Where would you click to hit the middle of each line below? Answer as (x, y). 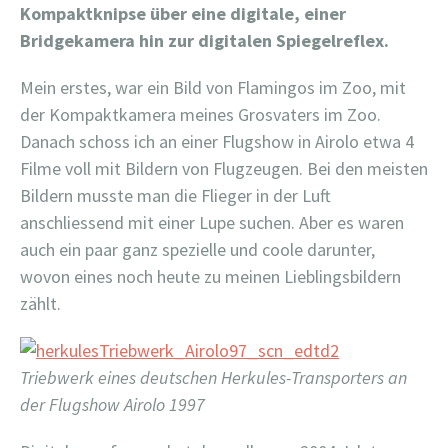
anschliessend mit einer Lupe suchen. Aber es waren (212, 222)
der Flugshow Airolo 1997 (112, 404)
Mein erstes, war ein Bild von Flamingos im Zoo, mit (213, 87)
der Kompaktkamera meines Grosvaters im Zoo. (200, 114)
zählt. (40, 303)
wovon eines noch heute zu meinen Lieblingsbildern (210, 276)
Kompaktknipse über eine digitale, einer (183, 13)
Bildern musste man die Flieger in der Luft (175, 195)
